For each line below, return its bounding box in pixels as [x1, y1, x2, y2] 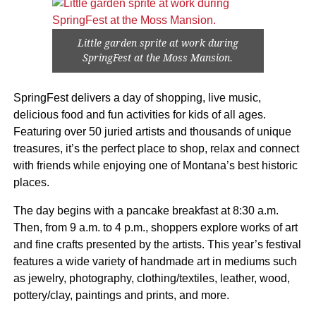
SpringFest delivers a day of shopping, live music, [13, 91, 261, 104]
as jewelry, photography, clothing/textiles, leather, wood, [13, 272, 290, 284]
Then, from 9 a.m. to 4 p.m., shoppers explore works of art [13, 221, 298, 233]
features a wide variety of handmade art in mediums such [13, 255, 297, 267]
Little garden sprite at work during [77, 37, 238, 49]
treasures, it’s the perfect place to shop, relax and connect [13, 142, 299, 154]
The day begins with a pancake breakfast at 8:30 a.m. [13, 204, 279, 217]
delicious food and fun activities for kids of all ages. [13, 108, 266, 121]
